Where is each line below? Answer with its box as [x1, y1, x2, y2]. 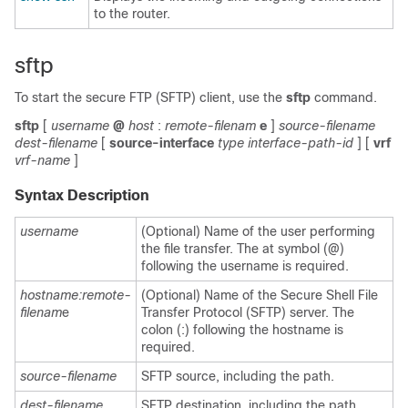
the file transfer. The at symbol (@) [141, 241, 344, 256]
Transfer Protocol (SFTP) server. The [141, 305, 354, 320]
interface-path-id [248, 136, 353, 150]
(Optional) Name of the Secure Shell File [141, 288, 378, 302]
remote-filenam [165, 118, 256, 133]
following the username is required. [141, 259, 349, 273]
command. [311, 90, 377, 105]
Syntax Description [15, 188, 149, 203]
